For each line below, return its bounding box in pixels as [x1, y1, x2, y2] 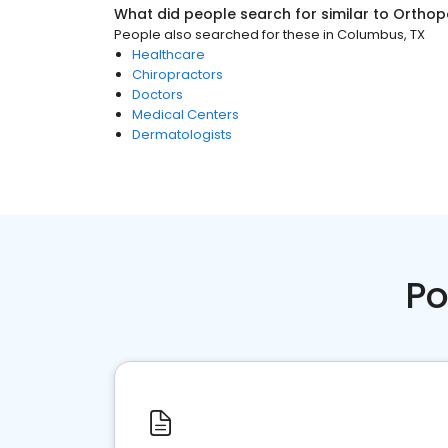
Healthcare [132, 45, 205, 64]
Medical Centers [132, 105, 239, 124]
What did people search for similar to [114, 4, 393, 24]
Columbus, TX [337, 25, 425, 44]
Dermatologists [132, 125, 232, 144]
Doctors [132, 85, 183, 104]
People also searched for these [114, 25, 320, 44]
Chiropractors [132, 65, 223, 84]
